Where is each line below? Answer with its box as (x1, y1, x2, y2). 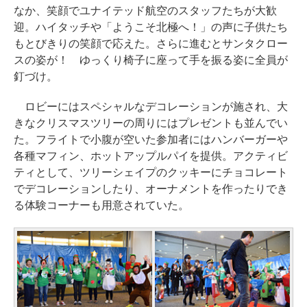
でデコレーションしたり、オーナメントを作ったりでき (14, 183, 288, 195)
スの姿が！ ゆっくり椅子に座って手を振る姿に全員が (14, 54, 288, 66)
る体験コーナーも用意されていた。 (14, 199, 189, 212)
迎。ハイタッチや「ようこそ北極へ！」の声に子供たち (14, 21, 288, 34)
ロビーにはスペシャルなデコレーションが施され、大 (14, 101, 288, 113)
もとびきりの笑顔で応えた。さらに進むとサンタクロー (14, 38, 288, 50)
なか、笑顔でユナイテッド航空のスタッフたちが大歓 (14, 5, 277, 17)
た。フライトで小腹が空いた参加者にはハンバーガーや (14, 134, 288, 146)
